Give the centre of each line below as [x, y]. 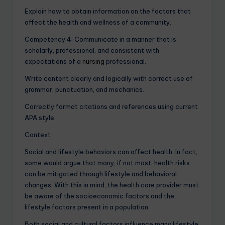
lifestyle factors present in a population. [87, 207]
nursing [93, 61]
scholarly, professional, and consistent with [92, 50]
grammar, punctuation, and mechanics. [84, 89]
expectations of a [53, 61]
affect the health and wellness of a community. [98, 22]
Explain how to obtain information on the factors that [108, 11]
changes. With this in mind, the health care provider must [112, 185]
